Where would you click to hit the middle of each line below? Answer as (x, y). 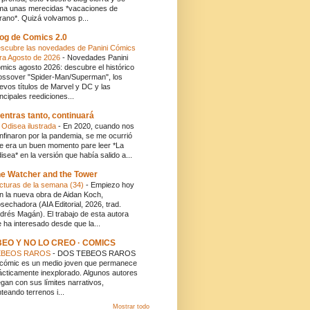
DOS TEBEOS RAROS (97, 253)
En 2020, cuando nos (99, 126)
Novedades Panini (98, 57)
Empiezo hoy (112, 185)
